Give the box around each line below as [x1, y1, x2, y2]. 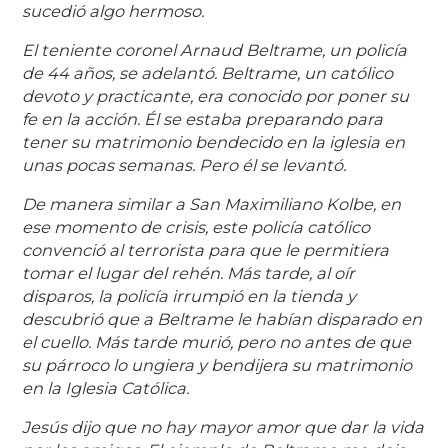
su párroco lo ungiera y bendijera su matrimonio [22, 355, 413, 376]
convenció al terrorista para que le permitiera [22, 240, 390, 261]
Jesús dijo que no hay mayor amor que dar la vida [22, 417, 425, 438]
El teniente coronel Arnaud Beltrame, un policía [22, 40, 408, 61]
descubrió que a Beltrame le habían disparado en [22, 309, 423, 330]
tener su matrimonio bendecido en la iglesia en [22, 132, 406, 153]
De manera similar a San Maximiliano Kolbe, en [22, 194, 402, 215]
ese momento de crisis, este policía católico [22, 217, 371, 238]
